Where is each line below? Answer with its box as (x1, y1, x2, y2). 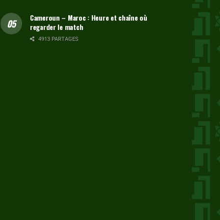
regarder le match (30, 21, 83, 32)
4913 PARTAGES (37, 35, 79, 42)
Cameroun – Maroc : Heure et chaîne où (30, 12, 147, 23)
